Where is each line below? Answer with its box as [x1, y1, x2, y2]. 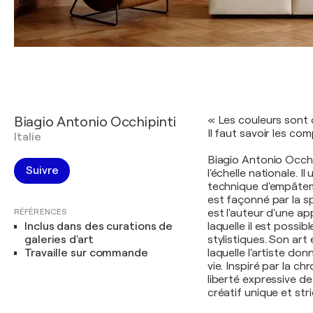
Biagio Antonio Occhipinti [14, 114, 176, 130]
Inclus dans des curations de [24, 220, 173, 233]
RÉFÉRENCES [14, 207, 67, 217]
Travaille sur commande [24, 247, 148, 259]
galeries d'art [24, 233, 94, 246]
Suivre [26, 164, 59, 177]
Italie [14, 131, 41, 143]
